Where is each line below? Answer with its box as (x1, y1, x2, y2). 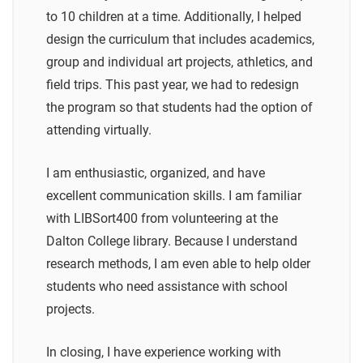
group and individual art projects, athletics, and (46, 54, 313, 70)
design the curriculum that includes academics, (46, 32, 314, 48)
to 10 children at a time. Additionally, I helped (46, 9, 301, 25)
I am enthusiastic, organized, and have (46, 165, 265, 181)
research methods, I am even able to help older (46, 256, 310, 272)
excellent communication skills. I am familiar (46, 188, 301, 204)
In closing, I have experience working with (46, 344, 281, 361)
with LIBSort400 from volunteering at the (46, 211, 278, 227)
